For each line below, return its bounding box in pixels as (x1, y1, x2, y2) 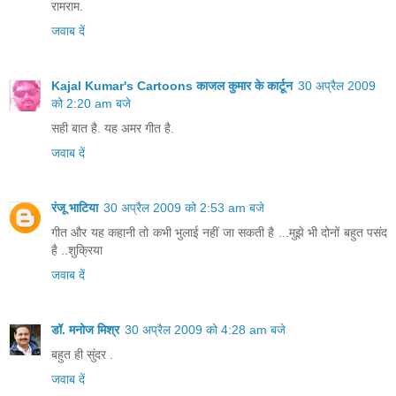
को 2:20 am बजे (51, 96, 131, 111)
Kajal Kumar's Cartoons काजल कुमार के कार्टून (51, 79, 293, 94)
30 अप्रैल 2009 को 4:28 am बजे (125, 323, 286, 338)
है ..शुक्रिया (51, 243, 103, 258)
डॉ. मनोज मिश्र (51, 323, 119, 338)
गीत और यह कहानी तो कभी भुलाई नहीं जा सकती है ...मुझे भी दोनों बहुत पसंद (51, 225, 387, 240)
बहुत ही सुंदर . (51, 347, 113, 362)
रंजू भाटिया (51, 201, 98, 216)
